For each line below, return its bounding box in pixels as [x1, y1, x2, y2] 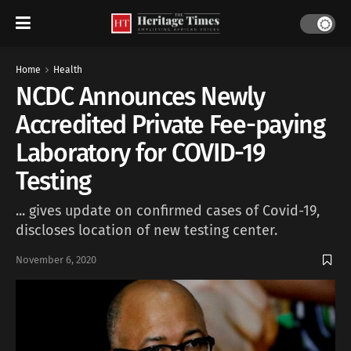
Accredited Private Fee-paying [16, 110, 325, 139]
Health [53, 64, 82, 75]
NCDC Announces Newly [16, 81, 265, 111]
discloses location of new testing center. [16, 221, 277, 239]
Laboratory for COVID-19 [16, 138, 265, 168]
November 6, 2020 [16, 254, 96, 266]
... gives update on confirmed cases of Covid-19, [16, 201, 320, 219]
